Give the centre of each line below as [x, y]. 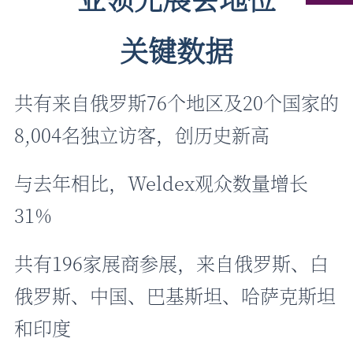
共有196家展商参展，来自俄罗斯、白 [171, 263]
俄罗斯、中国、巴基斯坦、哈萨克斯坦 [175, 295]
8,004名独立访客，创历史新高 [142, 135]
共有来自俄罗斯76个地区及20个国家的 [176, 102]
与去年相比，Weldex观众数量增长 [161, 183]
